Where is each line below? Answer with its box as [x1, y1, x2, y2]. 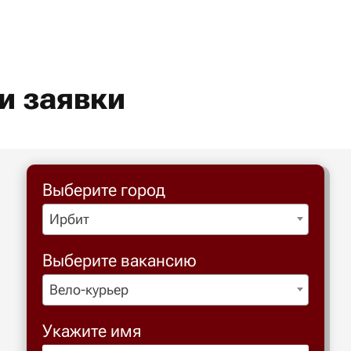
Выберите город [42, 180, 165, 200]
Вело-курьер [49, 281, 128, 298]
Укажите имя [42, 321, 142, 341]
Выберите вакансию [42, 251, 197, 270]
